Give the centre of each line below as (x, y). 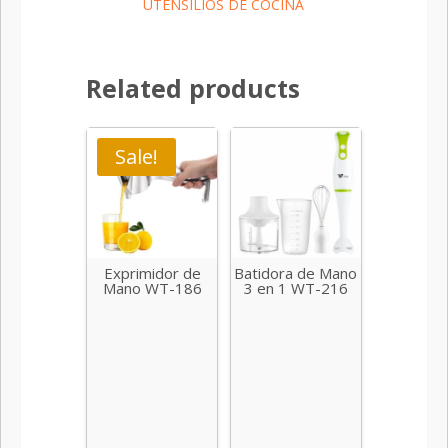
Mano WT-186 (152, 287)
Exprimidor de (152, 272)
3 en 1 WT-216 (295, 287)
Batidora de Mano (296, 272)
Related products (193, 88)
